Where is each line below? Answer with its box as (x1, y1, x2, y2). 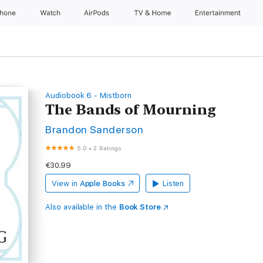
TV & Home (133, 9, 173, 17)
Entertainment (195, 9, 243, 17)
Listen (162, 179, 184, 188)
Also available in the (45, 203, 119, 211)
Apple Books (79, 179, 125, 188)
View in (52, 179, 77, 188)
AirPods (84, 9, 112, 17)
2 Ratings (93, 144, 122, 151)
